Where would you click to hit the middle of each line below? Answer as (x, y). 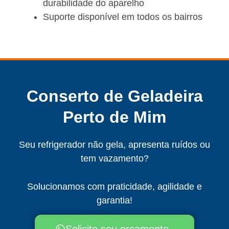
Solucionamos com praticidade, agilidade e (114, 187)
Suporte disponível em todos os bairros (123, 17)
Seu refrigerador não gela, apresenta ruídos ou (114, 144)
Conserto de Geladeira (114, 96)
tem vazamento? (114, 158)
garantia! (114, 201)
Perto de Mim (114, 117)
